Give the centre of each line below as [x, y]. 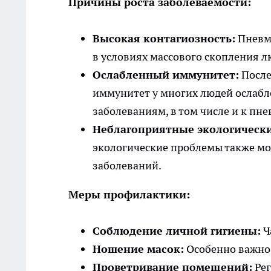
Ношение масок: [138, 249]
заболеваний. [127, 166]
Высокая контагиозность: [164, 39]
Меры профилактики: [129, 195]
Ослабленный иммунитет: [166, 75]
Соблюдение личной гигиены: [177, 231]
